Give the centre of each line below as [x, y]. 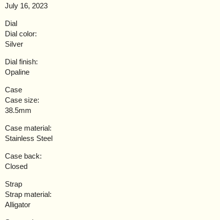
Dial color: [21, 34]
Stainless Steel [29, 138]
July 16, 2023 [26, 6]
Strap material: [28, 194]
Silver [14, 44]
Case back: [23, 156]
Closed [16, 166]
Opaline [17, 72]
